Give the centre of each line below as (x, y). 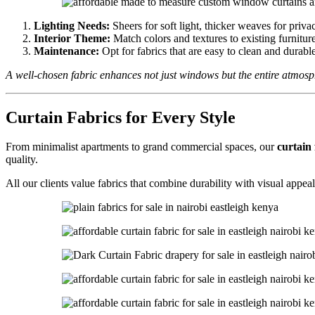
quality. (22, 160)
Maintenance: (66, 51)
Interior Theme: (72, 38)
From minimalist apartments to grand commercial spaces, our (141, 147)
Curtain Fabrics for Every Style (121, 117)
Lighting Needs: (72, 25)
